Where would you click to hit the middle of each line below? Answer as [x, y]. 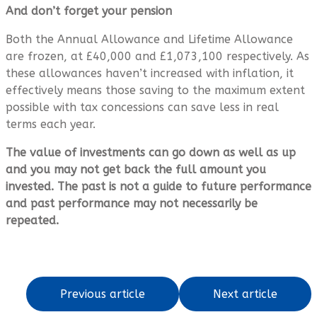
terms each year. [52, 124]
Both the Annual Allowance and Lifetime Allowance [149, 39]
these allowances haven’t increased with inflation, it [150, 73]
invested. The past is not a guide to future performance [158, 186]
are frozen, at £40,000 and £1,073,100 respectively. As [157, 56]
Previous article [103, 294]
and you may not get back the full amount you [136, 169]
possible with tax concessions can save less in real [142, 107]
